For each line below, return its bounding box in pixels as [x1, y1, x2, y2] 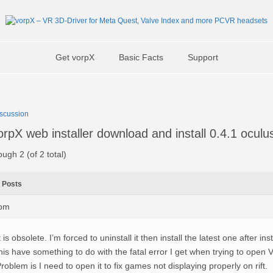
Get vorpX [55, 52, 94, 62]
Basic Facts [118, 52, 163, 62]
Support [187, 52, 218, 62]
